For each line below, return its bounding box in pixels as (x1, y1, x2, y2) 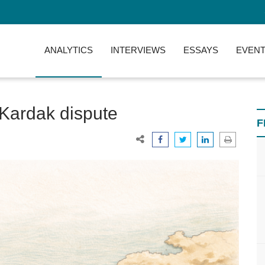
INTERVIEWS (111, 45, 166, 55)
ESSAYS (183, 45, 218, 55)
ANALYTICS (44, 45, 93, 55)
